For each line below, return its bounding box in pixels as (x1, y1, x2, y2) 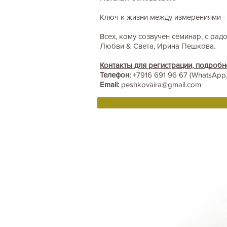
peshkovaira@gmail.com (121, 80, 201, 89)
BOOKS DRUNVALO (92, 187, 164, 196)
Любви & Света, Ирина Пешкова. (100, 42, 215, 50)
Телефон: (100, 70, 133, 79)
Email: (100, 80, 121, 89)
